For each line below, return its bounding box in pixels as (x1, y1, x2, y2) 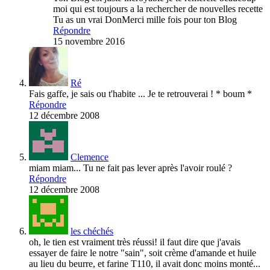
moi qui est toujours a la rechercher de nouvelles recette (53, 4, 263, 14)
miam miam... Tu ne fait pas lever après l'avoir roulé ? (29, 163, 232, 174)
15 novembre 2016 (53, 36, 125, 47)
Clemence (71, 152, 108, 163)
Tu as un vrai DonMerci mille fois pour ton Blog (53, 14, 237, 25)
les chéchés (71, 226, 113, 237)
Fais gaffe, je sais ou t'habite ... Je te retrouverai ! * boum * (29, 89, 252, 99)
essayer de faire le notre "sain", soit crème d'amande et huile (29, 248, 256, 259)
